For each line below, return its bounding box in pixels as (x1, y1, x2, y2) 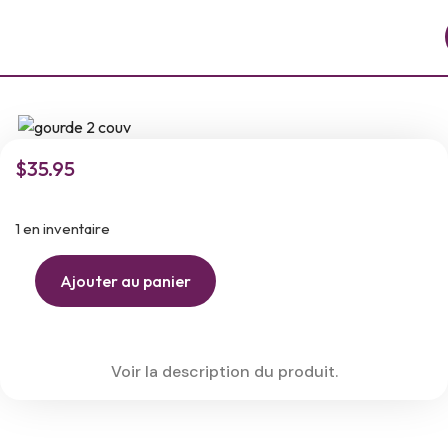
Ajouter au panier (60, 270, 191, 291)
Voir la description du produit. (110, 360, 338, 382)
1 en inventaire (15, 219, 110, 239)
